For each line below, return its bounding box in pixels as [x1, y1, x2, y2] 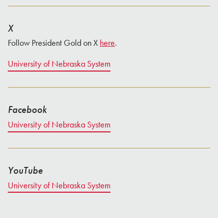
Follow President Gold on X [8, 37, 100, 49]
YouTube [8, 163, 43, 177]
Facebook [8, 103, 47, 116]
